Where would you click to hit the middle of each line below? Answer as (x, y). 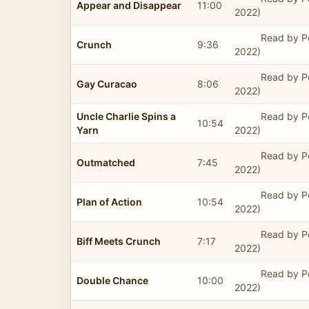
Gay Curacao (107, 83)
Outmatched (106, 162)
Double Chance (112, 280)
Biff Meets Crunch (119, 241)
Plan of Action (109, 201)
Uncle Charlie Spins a (126, 116)
